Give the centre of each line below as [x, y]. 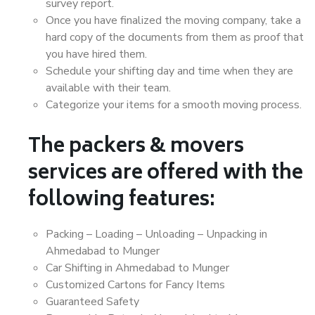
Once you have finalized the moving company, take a [173, 20]
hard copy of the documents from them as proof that [175, 37]
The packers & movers [136, 147]
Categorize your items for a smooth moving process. [174, 105]
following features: [122, 201]
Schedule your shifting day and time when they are [169, 71]
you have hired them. [96, 54]
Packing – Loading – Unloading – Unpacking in [156, 234]
